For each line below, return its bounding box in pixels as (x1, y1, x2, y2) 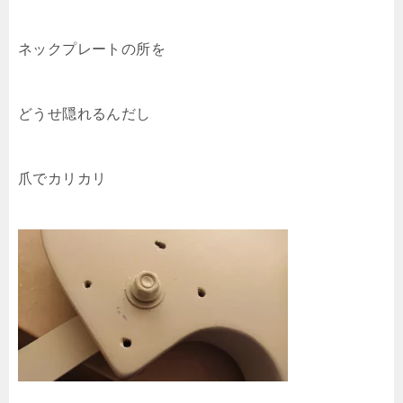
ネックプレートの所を (18, 40, 166, 57)
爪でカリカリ (18, 170, 107, 186)
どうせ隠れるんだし (18, 105, 151, 121)
